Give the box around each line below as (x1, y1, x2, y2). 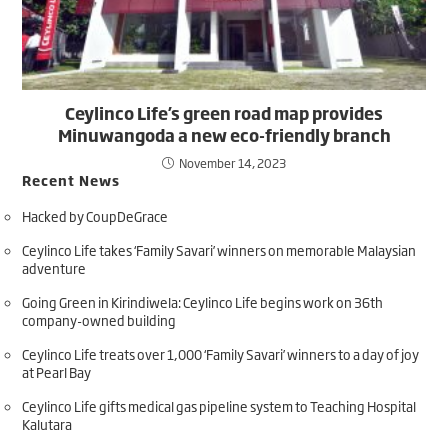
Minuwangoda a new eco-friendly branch (57, 122, 391, 147)
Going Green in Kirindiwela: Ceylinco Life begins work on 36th (22, 291, 384, 312)
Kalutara (22, 413, 73, 434)
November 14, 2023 (179, 153, 286, 172)
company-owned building (22, 309, 177, 330)
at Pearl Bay (22, 361, 92, 382)
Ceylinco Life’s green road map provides (65, 100, 383, 125)
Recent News (22, 169, 121, 190)
